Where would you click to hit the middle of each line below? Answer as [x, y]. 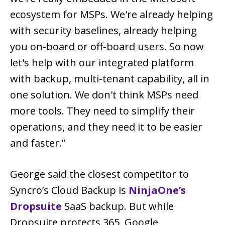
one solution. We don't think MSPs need [104, 94]
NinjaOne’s [157, 190]
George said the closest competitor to [99, 174]
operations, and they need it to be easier [106, 127]
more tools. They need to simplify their [102, 110]
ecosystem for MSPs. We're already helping [111, 14]
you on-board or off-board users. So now [107, 46]
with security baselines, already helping [103, 30]
